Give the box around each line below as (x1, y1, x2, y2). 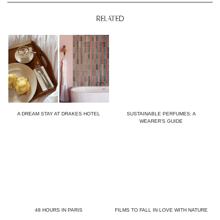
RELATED (96, 14, 124, 23)
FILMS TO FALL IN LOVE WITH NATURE (114, 207, 208, 213)
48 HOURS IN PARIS (35, 207, 82, 213)
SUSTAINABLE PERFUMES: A (126, 111, 196, 117)
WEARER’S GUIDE (139, 118, 183, 124)
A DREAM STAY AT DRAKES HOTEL (17, 111, 100, 117)
